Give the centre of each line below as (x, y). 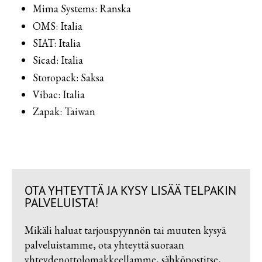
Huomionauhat (38, 41)
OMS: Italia (58, 26)
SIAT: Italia (57, 43)
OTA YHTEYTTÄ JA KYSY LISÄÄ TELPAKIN (130, 191)
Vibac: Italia (59, 94)
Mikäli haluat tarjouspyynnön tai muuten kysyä (125, 230)
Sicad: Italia (58, 60)
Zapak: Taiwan (64, 112)
